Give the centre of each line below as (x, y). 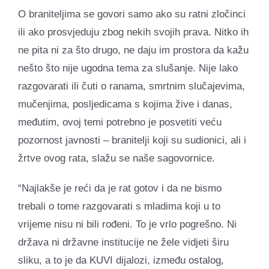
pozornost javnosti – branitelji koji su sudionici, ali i (132, 140)
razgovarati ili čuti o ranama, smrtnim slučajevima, (131, 86)
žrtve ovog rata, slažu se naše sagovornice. (116, 158)
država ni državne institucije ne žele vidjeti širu (123, 242)
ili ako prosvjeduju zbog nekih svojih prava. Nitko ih (133, 32)
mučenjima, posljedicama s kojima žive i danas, (125, 104)
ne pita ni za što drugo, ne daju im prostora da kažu (133, 50)
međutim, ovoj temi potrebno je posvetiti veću (120, 122)
